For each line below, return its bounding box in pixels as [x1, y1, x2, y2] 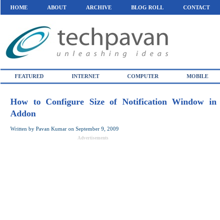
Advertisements [77, 136, 109, 140]
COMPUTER [127, 73, 159, 79]
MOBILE [187, 73, 208, 79]
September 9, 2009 [76, 126, 119, 132]
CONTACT [183, 4, 210, 10]
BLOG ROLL [131, 4, 164, 10]
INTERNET [72, 73, 99, 79]
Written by [10, 126, 36, 132]
